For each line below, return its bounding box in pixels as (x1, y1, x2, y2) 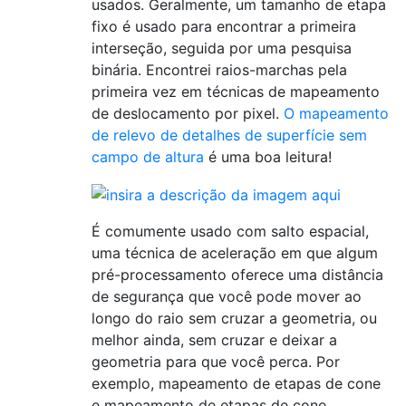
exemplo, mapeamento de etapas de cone (92, 373, 381, 392)
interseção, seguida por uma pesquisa (92, 39, 352, 58)
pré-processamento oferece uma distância (92, 265, 383, 284)
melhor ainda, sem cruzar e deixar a (92, 330, 337, 349)
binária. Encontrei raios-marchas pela (92, 61, 347, 80)
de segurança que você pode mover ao (92, 286, 362, 305)
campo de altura (92, 148, 204, 167)
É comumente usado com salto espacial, (92, 221, 369, 240)
